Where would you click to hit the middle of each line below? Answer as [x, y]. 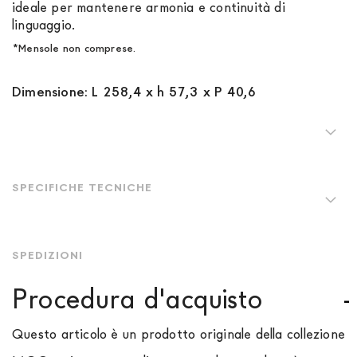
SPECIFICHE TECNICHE [82, 187]
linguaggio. [44, 25]
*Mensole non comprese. [74, 48]
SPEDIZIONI [47, 255]
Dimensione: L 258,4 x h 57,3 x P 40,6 [134, 92]
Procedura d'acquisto [137, 299]
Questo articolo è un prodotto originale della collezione [178, 334]
